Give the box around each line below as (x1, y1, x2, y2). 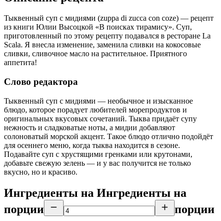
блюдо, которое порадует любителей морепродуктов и (4, 105, 187, 114)
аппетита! (4, 58, 37, 67)
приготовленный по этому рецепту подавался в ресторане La (4, 32, 211, 40)
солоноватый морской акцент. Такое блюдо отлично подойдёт (4, 132, 213, 141)
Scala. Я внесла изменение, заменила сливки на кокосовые (4, 40, 201, 49)
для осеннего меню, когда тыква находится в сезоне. (4, 141, 180, 149)
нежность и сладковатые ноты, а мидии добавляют (4, 123, 175, 132)
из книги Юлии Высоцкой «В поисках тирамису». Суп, (4, 23, 192, 32)
